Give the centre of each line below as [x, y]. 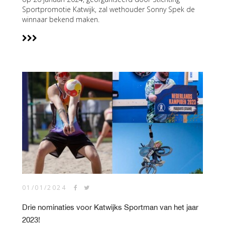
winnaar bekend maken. [61, 19]
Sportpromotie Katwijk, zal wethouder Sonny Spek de [108, 9]
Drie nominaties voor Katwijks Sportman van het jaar [110, 207]
